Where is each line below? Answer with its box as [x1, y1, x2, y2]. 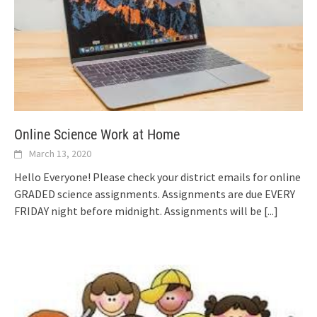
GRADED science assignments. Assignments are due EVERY [14, 186, 295, 201]
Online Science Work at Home [14, 125, 180, 143]
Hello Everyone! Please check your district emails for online [14, 169, 301, 184]
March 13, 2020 [29, 146, 91, 160]
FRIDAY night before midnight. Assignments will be [14, 203, 264, 218]
